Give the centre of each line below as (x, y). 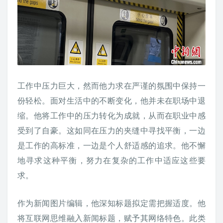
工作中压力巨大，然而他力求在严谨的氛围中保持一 (111, 85)
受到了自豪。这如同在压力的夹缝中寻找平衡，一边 (111, 130)
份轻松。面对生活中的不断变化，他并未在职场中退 (111, 100)
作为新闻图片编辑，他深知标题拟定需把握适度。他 (111, 203)
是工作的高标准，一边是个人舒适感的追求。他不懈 (111, 145)
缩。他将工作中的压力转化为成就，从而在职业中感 (111, 115)
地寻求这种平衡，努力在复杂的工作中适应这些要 (111, 160)
